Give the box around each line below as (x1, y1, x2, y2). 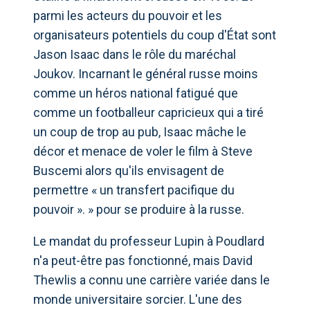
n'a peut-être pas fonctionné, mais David (33, 253, 253, 268)
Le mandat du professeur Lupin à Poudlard (33, 233, 264, 248)
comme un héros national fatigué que (33, 85, 238, 100)
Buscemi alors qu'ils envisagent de (33, 163, 224, 178)
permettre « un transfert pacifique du (33, 182, 235, 197)
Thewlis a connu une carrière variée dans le (33, 272, 270, 287)
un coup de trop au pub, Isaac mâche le (33, 124, 246, 139)
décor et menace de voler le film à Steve (33, 143, 253, 158)
